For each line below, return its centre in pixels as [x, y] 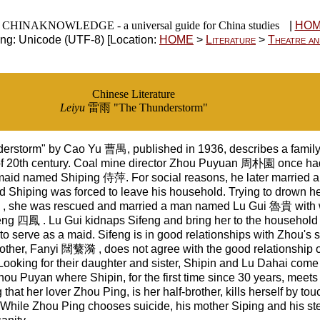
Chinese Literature [134, 94]
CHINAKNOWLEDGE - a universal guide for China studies [140, 25]
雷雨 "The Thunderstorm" [146, 107]
